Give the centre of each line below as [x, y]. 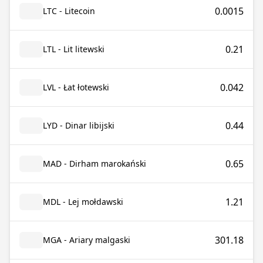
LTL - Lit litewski [74, 49]
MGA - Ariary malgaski [87, 240]
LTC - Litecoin [69, 11]
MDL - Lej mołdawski [83, 202]
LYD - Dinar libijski [79, 125]
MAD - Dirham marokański [95, 163]
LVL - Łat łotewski [76, 87]
